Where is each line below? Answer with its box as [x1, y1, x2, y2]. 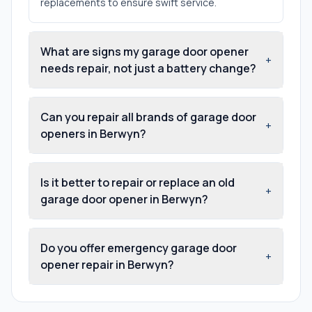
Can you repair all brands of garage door [40, 109, 256, 125]
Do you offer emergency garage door [40, 240, 237, 256]
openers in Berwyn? [40, 125, 146, 141]
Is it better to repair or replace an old [40, 174, 235, 190]
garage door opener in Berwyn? [40, 191, 208, 207]
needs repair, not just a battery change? [40, 60, 256, 76]
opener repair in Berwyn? [40, 256, 174, 272]
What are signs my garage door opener [40, 43, 249, 59]
